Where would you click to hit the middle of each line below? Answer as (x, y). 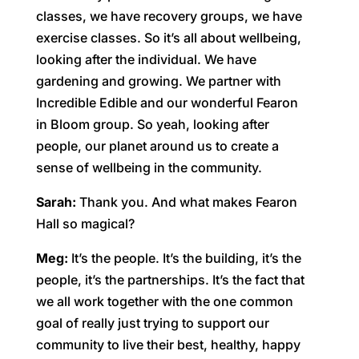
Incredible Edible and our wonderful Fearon (167, 102)
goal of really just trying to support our (152, 323)
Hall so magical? (85, 223)
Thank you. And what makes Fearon (186, 202)
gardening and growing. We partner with (158, 81)
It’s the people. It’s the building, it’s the (186, 258)
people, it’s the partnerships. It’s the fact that (170, 279)
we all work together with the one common (164, 301)
